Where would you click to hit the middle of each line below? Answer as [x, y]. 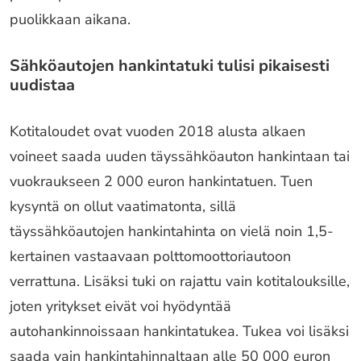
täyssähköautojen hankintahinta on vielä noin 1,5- [172, 231]
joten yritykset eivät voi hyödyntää [120, 306]
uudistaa [42, 85]
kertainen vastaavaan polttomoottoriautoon [150, 256]
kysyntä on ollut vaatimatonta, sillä [123, 206]
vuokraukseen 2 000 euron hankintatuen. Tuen [161, 181]
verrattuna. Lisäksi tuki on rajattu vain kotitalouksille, [180, 281]
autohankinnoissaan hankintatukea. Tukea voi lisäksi [179, 331]
